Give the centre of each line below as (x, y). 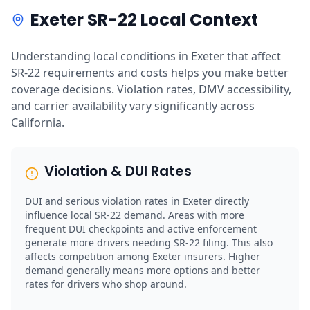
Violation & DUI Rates (118, 171)
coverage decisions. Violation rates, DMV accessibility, (151, 89)
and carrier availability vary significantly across (133, 106)
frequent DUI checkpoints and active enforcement (141, 228)
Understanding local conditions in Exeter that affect (146, 56)
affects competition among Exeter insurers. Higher (143, 256)
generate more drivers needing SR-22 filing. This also (149, 242)
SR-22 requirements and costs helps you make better (150, 72)
